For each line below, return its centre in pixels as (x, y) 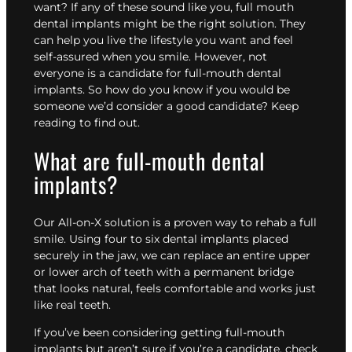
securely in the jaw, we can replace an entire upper (172, 256)
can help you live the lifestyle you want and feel (163, 40)
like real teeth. (74, 305)
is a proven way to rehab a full (233, 223)
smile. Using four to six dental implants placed (161, 239)
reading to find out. (87, 122)
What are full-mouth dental (149, 161)
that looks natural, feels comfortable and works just (175, 289)
